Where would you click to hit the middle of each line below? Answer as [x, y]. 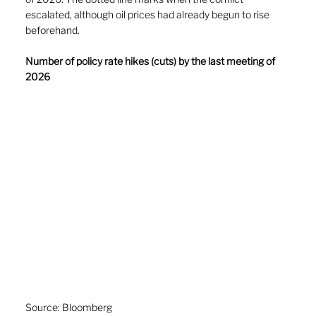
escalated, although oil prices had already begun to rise [148, 14]
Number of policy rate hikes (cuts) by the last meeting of [151, 61]
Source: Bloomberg [69, 308]
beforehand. [54, 30]
